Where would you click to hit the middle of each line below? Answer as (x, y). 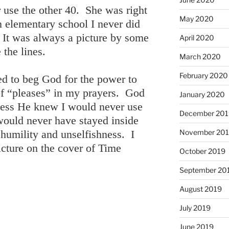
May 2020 (196, 18)
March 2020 (200, 56)
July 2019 (195, 208)
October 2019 (202, 151)
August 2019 (200, 189)
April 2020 (197, 37)
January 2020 (202, 94)
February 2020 (203, 75)
